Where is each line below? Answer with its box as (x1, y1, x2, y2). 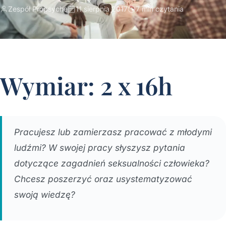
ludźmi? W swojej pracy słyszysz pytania (14, 142, 185, 153)
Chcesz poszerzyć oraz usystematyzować (14, 174, 192, 184)
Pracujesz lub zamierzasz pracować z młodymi (14, 127, 212, 137)
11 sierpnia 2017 (76, 5, 128, 13)
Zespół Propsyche (8, 5, 68, 13)
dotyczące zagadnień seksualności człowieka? (14, 158, 209, 168)
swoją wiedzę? (14, 189, 75, 200)
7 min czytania (136, 5, 184, 13)
